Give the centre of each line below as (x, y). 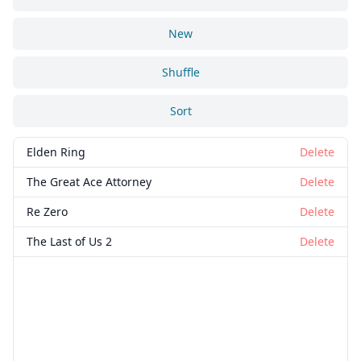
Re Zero (47, 212)
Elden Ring (56, 152)
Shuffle (180, 73)
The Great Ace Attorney (89, 182)
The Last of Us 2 (69, 242)
